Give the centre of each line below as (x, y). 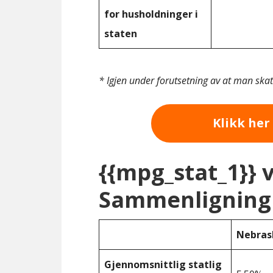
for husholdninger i (151, 14)
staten (121, 34)
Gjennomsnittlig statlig (163, 264)
